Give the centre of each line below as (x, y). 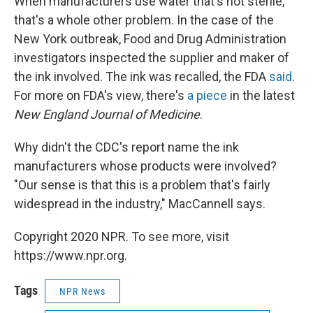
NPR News (82, 292)
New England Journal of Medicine (107, 115)
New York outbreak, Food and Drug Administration (150, 39)
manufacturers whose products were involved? (145, 166)
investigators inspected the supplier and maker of (152, 58)
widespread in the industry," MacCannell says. (140, 204)
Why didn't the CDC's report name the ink (126, 147)
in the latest (261, 96)
